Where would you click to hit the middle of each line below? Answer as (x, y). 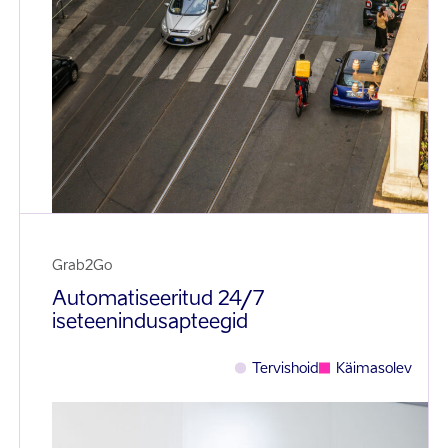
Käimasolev (374, 368)
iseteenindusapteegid (150, 321)
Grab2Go (82, 265)
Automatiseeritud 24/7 (158, 298)
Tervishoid (285, 368)
